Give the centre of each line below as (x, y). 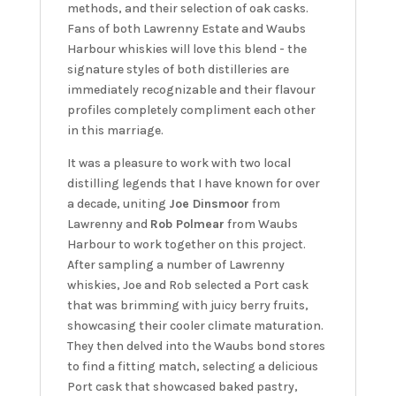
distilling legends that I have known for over (193, 184)
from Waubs (261, 225)
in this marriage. (115, 131)
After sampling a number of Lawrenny (175, 265)
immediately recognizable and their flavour (191, 90)
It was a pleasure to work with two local (179, 164)
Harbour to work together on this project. (186, 245)
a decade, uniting (118, 204)
